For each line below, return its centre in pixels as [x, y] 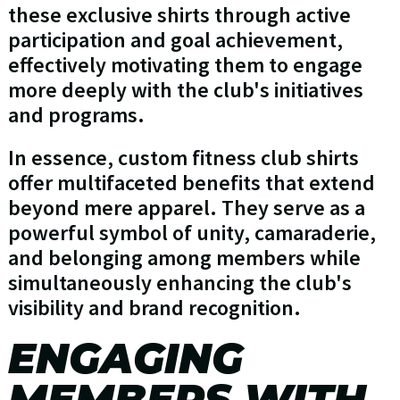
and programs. [76, 115]
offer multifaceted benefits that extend [191, 183]
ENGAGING [125, 359]
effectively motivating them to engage [185, 65]
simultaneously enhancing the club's [179, 283]
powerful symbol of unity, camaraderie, [192, 233]
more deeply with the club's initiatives [185, 90]
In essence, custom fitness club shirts [183, 158]
